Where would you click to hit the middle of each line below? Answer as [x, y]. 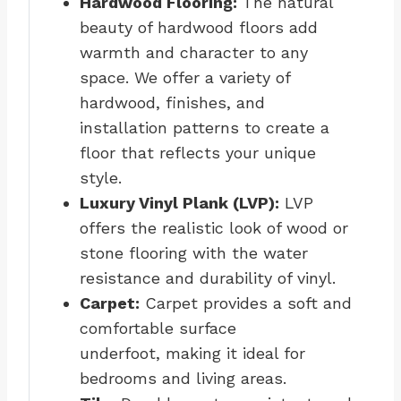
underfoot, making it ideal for [192, 354]
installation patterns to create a [205, 128]
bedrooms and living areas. [186, 379]
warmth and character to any [194, 53]
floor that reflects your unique [198, 153]
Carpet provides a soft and [246, 303]
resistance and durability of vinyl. [210, 278]
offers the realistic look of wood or [214, 228]
